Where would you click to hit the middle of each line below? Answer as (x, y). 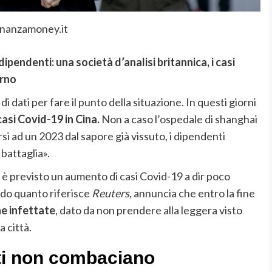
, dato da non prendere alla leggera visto (148, 210)
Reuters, (112, 193)
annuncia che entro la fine (194, 193)
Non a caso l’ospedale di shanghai (178, 119)
